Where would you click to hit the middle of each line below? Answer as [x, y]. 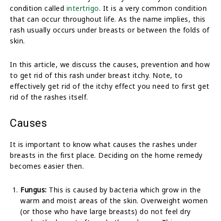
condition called [38, 8]
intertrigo [83, 8]
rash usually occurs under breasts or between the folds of [110, 30]
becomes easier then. [47, 166]
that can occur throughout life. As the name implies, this [108, 19]
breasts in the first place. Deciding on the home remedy [106, 155]
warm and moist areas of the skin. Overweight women [114, 200]
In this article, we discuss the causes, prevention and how [110, 64]
